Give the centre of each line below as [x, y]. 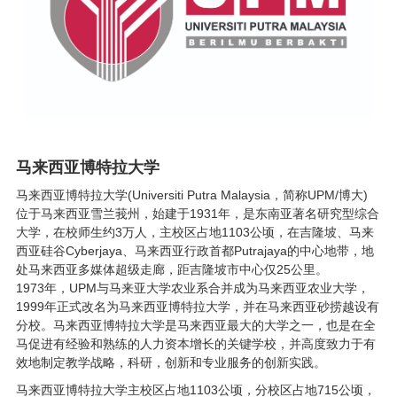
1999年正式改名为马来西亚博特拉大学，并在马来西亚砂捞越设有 [197, 306]
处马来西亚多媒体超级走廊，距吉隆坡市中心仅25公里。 [171, 269]
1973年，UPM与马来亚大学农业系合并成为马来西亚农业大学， [192, 288]
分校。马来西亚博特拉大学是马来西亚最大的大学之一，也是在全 [195, 325]
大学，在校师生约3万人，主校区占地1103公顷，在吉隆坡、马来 [195, 232]
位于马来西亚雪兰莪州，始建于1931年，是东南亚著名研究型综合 [197, 213]
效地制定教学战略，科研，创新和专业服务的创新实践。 [171, 362]
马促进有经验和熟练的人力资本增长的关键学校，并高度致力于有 [195, 343]
